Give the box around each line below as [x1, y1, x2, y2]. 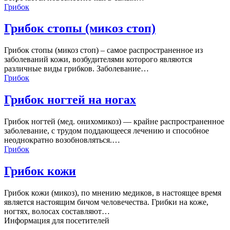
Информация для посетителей [4, 216, 109, 225]
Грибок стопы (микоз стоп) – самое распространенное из [4, 46, 203, 55]
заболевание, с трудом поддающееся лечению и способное [4, 126, 209, 136]
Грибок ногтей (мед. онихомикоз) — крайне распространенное [4, 117, 224, 126]
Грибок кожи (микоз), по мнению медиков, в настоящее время [4, 188, 221, 197]
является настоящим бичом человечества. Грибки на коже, [4, 198, 208, 206]
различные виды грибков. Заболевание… [4, 64, 149, 73]
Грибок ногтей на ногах [4, 93, 136, 107]
